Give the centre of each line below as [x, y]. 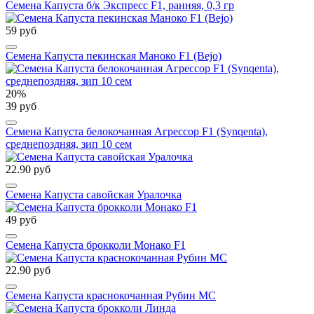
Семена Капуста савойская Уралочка [94, 195]
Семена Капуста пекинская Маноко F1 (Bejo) [114, 56]
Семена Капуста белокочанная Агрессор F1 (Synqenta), [137, 132]
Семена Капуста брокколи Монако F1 [96, 245]
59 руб [21, 31]
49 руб [21, 220]
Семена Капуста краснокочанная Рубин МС [111, 296]
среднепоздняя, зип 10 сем [69, 144]
